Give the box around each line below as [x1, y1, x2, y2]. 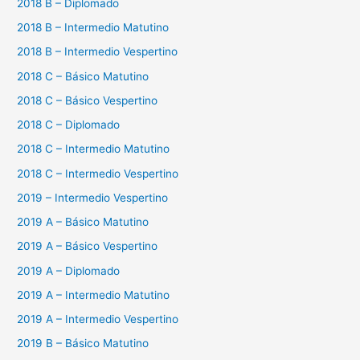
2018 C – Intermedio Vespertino [17, 166, 179, 180]
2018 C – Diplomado [17, 118, 121, 132]
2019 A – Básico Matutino [17, 215, 149, 229]
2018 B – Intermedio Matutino [17, 21, 170, 35]
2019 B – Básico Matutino [17, 337, 149, 350]
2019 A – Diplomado [17, 264, 121, 277]
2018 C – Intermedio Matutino [17, 142, 170, 156]
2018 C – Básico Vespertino [17, 93, 158, 107]
